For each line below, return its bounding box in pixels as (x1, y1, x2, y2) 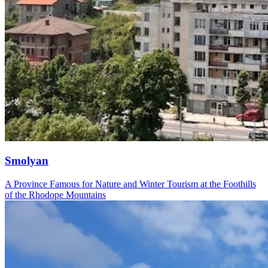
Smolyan (5, 154, 48, 167)
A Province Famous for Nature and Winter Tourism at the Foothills (5, 179, 256, 189)
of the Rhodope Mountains (5, 190, 106, 200)
